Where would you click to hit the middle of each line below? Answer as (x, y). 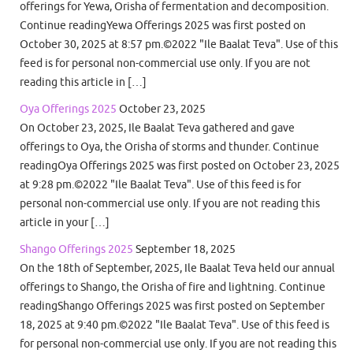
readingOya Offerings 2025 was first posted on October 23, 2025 (180, 166)
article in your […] (65, 223)
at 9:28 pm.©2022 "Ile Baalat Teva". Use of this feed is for (160, 185)
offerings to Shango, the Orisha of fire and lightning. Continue (173, 287)
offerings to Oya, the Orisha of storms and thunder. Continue (169, 147)
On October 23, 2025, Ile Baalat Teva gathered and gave (157, 128)
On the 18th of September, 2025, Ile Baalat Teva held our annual (177, 268)
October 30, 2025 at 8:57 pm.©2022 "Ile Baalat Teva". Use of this (179, 45)
